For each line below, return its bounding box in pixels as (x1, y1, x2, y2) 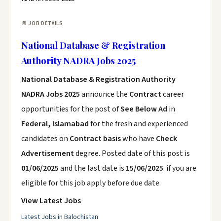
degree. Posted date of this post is (75, 148, 190, 159)
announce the (80, 89, 129, 100)
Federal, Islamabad (21, 118, 89, 129)
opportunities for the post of (21, 104, 120, 114)
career (163, 89, 184, 100)
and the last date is (59, 163, 126, 174)
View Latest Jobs (21, 195, 81, 206)
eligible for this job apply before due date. (21, 178, 161, 188)
